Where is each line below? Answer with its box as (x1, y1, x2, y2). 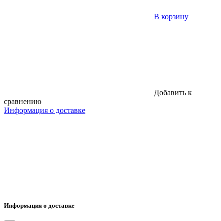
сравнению (4, 97, 41, 106)
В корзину (154, 12, 188, 21)
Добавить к (154, 88, 192, 97)
